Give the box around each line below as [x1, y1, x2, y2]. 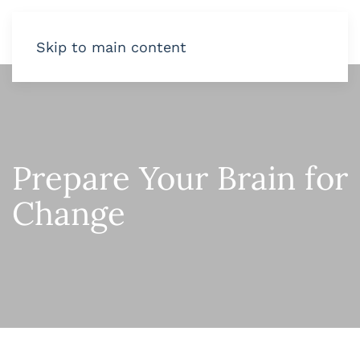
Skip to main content [36, 39, 186, 55]
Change [12, 193, 125, 234]
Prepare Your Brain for [12, 157, 348, 198]
